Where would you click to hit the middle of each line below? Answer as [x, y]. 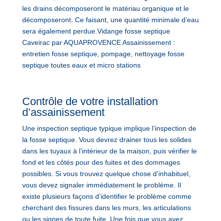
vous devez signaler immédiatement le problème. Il [101, 185]
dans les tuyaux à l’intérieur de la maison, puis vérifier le [109, 151]
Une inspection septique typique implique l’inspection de [109, 128]
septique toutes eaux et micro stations [81, 65]
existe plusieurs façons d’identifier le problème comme [107, 196]
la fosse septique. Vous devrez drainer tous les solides [107, 139]
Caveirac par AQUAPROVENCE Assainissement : [98, 42]
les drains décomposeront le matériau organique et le [105, 8]
